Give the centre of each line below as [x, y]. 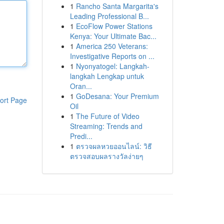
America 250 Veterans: [112, 46]
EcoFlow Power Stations [114, 26]
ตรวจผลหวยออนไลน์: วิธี [114, 146]
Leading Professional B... [109, 16]
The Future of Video [107, 116]
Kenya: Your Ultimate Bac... [113, 36]
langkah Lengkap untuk [107, 76]
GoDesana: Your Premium [117, 96]
